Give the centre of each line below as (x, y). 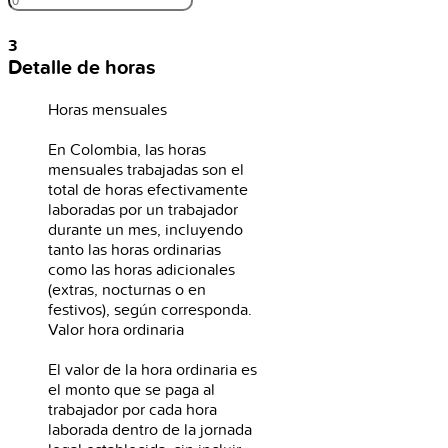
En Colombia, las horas (127, 150)
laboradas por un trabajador (143, 210)
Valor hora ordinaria (116, 330)
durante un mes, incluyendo (145, 230)
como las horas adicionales (141, 270)
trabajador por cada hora (132, 410)
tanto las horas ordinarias (134, 250)
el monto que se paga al (131, 390)
